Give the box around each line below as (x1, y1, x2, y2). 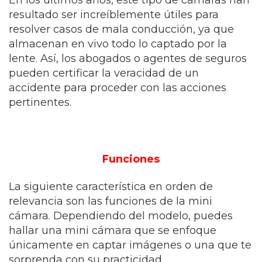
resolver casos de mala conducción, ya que (9, 23, 234, 36)
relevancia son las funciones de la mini (9, 195, 212, 208)
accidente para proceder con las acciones (9, 81, 226, 94)
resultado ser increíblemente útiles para (9, 8, 219, 21)
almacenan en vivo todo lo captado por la (9, 37, 227, 50)
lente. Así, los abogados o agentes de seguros (9, 52, 247, 65)
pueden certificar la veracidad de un (9, 67, 199, 80)
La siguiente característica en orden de (9, 180, 213, 193)
